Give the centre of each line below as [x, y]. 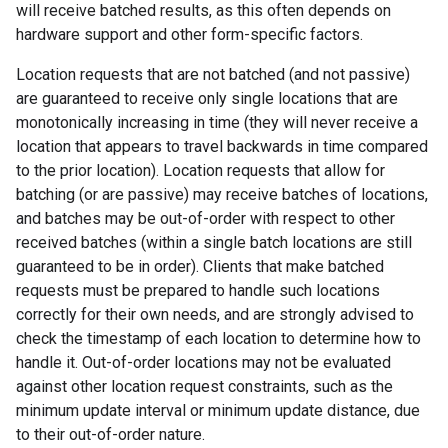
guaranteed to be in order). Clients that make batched [200, 266]
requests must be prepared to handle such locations [198, 290]
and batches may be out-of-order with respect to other [205, 218]
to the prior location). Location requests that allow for [200, 170]
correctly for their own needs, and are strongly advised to [215, 314]
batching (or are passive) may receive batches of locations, [222, 194]
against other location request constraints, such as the [204, 386]
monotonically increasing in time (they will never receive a [217, 122]
